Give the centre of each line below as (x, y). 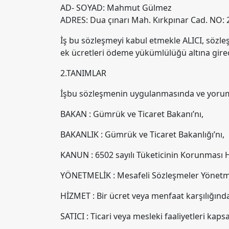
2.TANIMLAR (83, 73)
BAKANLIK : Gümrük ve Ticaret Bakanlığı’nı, (142, 134)
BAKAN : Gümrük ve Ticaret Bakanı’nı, (132, 114)
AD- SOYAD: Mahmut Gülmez (116, 8)
